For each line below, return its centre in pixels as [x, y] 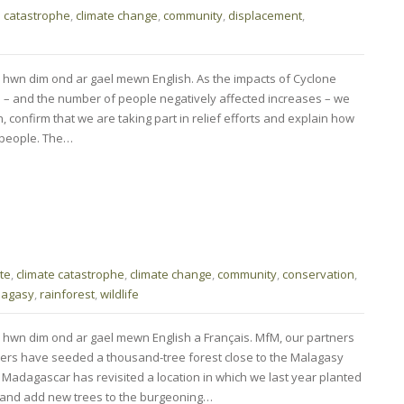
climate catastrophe [70, 274]
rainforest [67, 294]
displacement [265, 15]
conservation [318, 274]
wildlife [119, 294]
